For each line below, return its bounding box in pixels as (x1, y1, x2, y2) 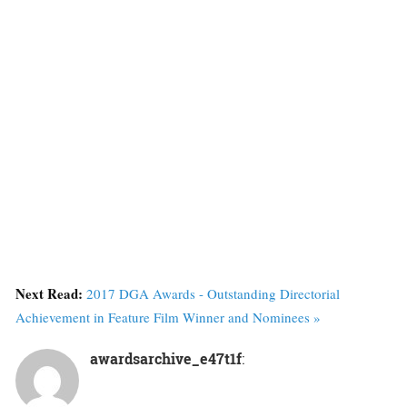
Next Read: (15, 283, 86, 304)
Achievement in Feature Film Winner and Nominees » (15, 308, 321, 327)
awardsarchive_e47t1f (90, 349, 242, 369)
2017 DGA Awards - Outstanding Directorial (86, 284, 340, 303)
